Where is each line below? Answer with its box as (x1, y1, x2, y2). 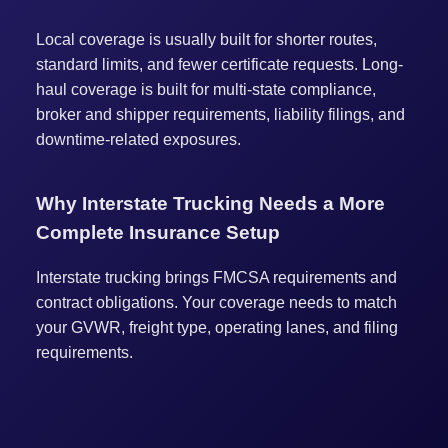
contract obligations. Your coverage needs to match (35, 294, 397, 312)
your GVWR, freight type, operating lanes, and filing (35, 319, 398, 337)
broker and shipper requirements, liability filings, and (35, 105, 405, 123)
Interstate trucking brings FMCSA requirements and (35, 269, 397, 287)
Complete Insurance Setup (35, 221, 280, 243)
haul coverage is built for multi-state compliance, (35, 80, 376, 98)
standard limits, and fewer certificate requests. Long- (35, 55, 403, 73)
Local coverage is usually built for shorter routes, (35, 30, 377, 48)
